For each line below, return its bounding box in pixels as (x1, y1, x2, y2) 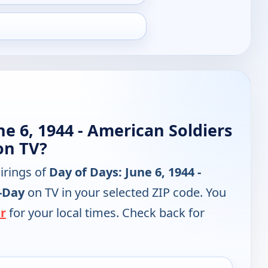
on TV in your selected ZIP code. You (25, 184, 226, 201)
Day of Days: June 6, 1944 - (49, 164, 201, 181)
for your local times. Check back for (6, 205, 205, 221)
